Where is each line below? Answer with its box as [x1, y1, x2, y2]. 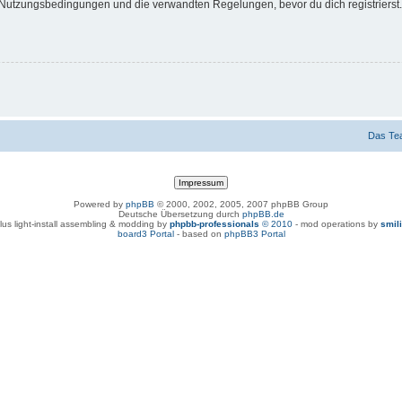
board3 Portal [117, 228, 174, 239]
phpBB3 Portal [223, 228, 285, 239]
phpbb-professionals [170, 218, 259, 229]
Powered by [74, 198, 126, 209]
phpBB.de [241, 208, 284, 219]
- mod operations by [293, 218, 380, 229]
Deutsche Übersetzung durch [118, 208, 242, 219]
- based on [173, 228, 224, 239]
